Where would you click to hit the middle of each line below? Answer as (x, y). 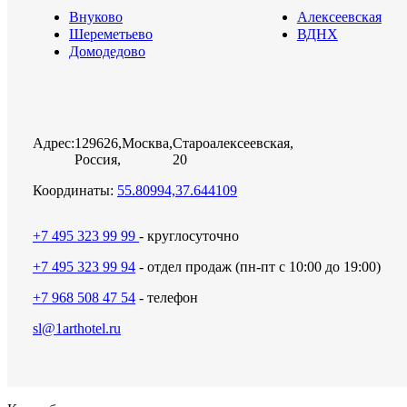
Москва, (147, 143)
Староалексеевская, (233, 143)
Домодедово (107, 51)
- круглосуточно (189, 235)
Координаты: (73, 190)
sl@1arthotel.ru (77, 328)
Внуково (96, 16)
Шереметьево (111, 34)
